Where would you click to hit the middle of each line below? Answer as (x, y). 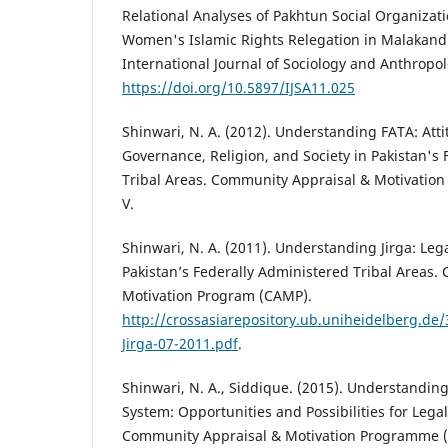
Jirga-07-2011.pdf (180, 343)
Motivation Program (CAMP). (217, 295)
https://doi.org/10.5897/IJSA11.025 (238, 87)
